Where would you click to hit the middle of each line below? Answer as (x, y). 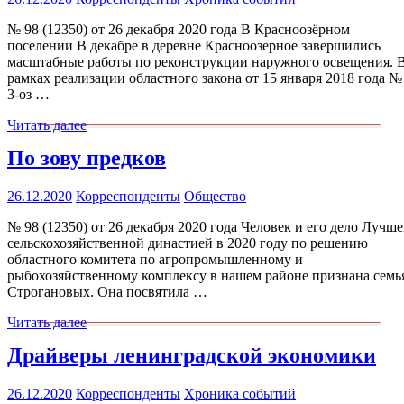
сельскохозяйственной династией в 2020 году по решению (188, 243)
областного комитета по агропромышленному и (155, 259)
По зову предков (87, 158)
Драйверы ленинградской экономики (192, 355)
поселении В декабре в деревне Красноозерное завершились (194, 46)
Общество (215, 196)
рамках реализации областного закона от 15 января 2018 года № (205, 78)
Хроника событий (240, 393)
